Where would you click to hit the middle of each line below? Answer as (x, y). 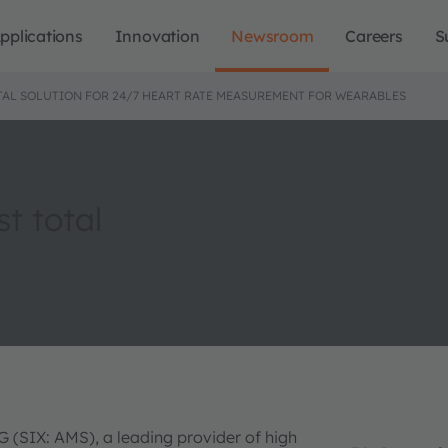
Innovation (157, 36)
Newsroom (272, 36)
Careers (374, 36)
